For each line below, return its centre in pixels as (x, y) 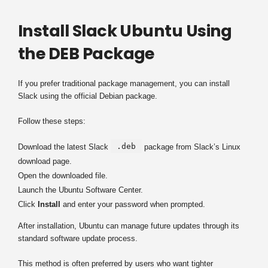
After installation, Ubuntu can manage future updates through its (129, 226)
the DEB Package (86, 53)
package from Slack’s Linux (191, 147)
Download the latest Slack (64, 147)
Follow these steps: (52, 121)
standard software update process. (78, 238)
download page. (45, 161)
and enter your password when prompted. (133, 204)
